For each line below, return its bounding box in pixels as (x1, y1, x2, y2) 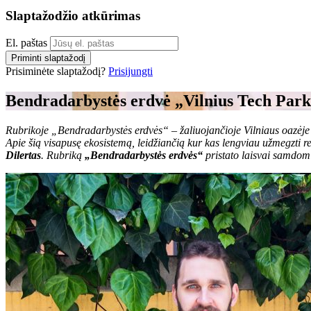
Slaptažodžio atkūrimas (6, 8, 140, 23)
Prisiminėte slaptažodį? (6, 65, 108, 78)
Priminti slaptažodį (11, 53, 85, 64)
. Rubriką (41, 149, 85, 162)
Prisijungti (108, 65, 153, 78)
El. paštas (6, 37, 50, 49)
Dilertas (6, 149, 41, 162)
